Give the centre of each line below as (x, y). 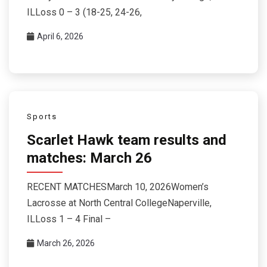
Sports (42, 116)
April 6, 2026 (60, 36)
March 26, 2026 (66, 243)
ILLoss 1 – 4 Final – (69, 219)
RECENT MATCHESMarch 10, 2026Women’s (118, 187)
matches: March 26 (89, 158)
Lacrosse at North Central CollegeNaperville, (119, 203)
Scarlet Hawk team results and (127, 140)
